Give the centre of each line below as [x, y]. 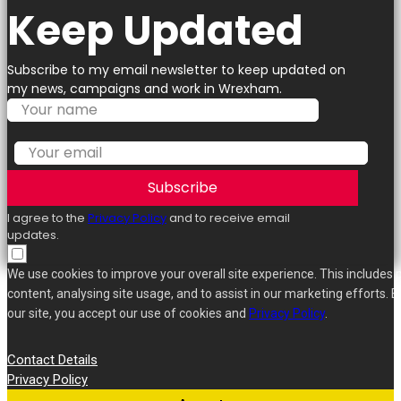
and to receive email [228, 218]
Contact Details [52, 360]
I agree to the [47, 218]
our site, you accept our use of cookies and [128, 313]
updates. [33, 235]
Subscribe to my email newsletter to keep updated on [176, 70]
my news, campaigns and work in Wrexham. [145, 89]
